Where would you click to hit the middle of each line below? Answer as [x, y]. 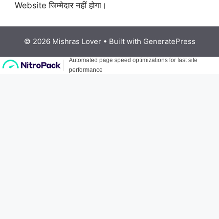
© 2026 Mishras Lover [62, 41]
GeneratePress [169, 41]
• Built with [122, 41]
